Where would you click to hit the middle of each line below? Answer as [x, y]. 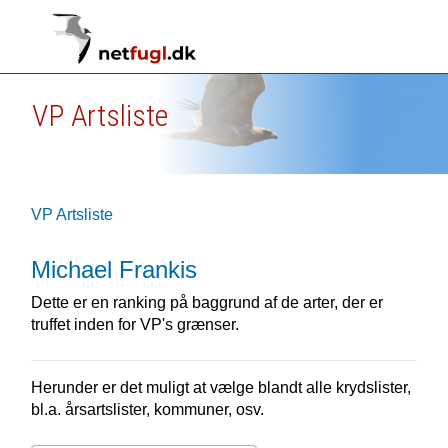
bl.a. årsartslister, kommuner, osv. [147, 409]
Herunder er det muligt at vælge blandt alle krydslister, [220, 387]
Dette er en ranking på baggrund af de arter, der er [206, 302]
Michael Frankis [113, 269]
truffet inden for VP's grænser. [134, 324]
